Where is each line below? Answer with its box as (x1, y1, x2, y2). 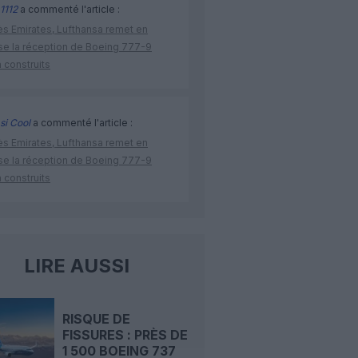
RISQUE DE (62, 311, 130, 327)
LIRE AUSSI (23, 254, 129, 278)
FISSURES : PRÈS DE (62, 327, 188, 343)
